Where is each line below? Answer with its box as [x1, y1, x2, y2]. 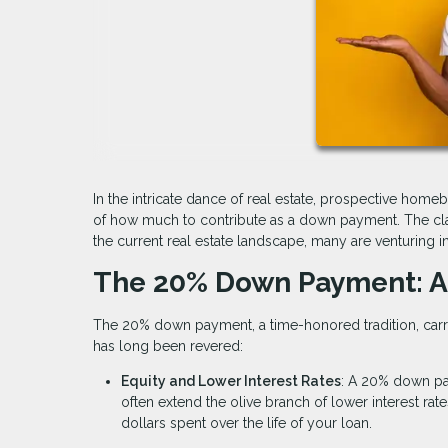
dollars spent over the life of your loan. [121, 415, 372, 432]
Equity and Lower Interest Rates [121, 373, 341, 390]
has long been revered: [93, 338, 243, 355]
